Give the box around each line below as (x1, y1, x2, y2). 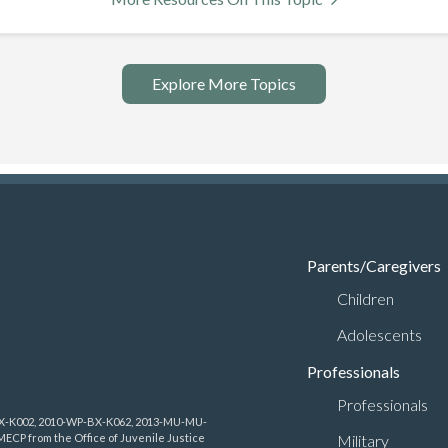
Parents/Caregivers (307, 256, 441, 275)
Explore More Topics (152, 74, 296, 93)
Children (337, 289, 394, 308)
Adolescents (337, 325, 422, 344)
